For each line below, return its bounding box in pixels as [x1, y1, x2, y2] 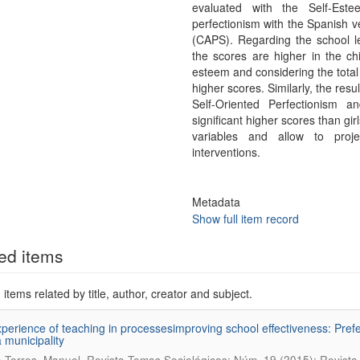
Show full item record [191, 211, 299, 227]
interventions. [191, 144, 260, 160]
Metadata [191, 194, 240, 210]
